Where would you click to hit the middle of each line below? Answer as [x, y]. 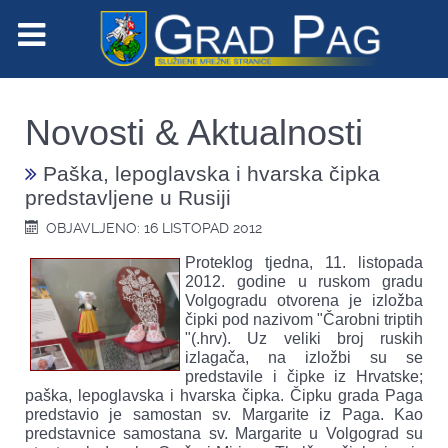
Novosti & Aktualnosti [194, 132]
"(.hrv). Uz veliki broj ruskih [304, 338]
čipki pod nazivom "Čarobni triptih [304, 319]
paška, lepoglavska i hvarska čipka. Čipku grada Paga [224, 395]
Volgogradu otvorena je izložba [304, 300]
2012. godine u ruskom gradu [304, 281]
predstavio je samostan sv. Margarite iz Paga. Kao [224, 414]
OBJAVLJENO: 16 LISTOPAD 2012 [154, 227]
